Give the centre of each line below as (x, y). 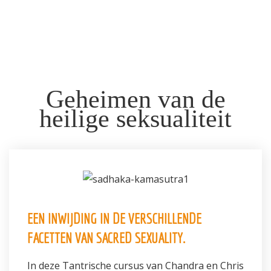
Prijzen (22, 44)
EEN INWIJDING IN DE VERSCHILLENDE (114, 219)
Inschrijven (30, 70)
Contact (24, 96)
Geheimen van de (135, 100)
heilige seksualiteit (135, 119)
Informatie (30, 18)
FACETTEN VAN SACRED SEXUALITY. (106, 238)
